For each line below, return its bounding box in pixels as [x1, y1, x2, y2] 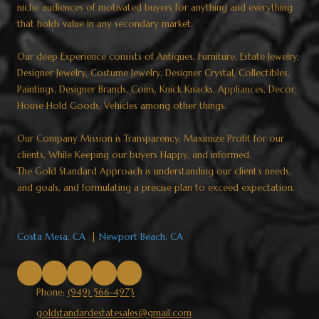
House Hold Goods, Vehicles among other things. [17, 100, 226, 113]
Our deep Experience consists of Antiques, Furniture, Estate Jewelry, [17, 51, 299, 63]
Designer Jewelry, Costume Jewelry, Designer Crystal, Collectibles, [17, 67, 290, 80]
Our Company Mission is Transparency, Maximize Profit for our [17, 132, 284, 145]
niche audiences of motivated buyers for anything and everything [17, 1, 293, 14]
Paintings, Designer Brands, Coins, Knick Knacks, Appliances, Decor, [17, 83, 297, 96]
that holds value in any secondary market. [17, 18, 193, 31]
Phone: [36, 286, 68, 299]
